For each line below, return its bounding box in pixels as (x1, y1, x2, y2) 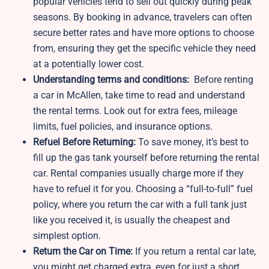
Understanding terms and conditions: (33, 74, 192, 86)
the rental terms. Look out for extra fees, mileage (33, 105, 237, 117)
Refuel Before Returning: (33, 136, 136, 148)
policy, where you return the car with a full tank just (33, 199, 247, 211)
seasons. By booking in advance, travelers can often (33, 11, 252, 23)
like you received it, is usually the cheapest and (33, 214, 230, 226)
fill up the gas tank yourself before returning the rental (33, 152, 259, 164)
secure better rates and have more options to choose (33, 27, 254, 39)
